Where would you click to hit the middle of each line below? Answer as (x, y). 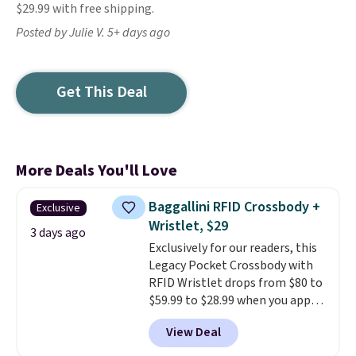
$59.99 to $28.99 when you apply (234, 300)
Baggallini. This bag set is (218, 335)
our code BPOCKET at (207, 318)
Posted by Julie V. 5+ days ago (93, 33)
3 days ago (58, 233)
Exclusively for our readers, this (232, 248)
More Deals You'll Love (97, 171)
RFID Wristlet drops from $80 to (235, 283)
